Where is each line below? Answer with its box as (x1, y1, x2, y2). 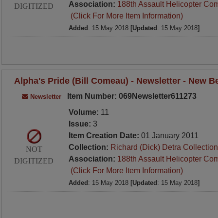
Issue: (68, 120, 93, 128)
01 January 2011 (141, 131, 199, 140)
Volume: (68, 108, 101, 116)
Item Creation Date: (68, 131, 141, 140)
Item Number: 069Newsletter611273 (65, 92, 197, 100)
